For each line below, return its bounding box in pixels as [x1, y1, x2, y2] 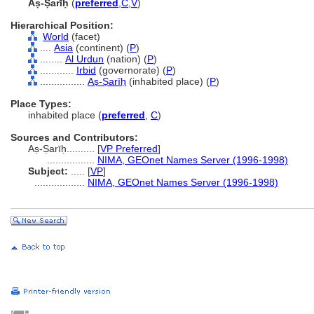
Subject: [28, 165, 68, 177]
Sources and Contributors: [11, 132, 138, 143]
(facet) [69, 31, 100, 42]
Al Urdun [65, 53, 104, 64]
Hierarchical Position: [11, 20, 114, 31]
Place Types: [11, 98, 71, 109]
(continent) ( [73, 42, 130, 53]
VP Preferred [100, 143, 158, 154]
